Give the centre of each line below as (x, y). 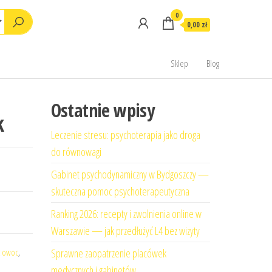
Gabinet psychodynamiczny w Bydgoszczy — (130, 174)
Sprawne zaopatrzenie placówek (108, 253)
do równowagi (76, 152)
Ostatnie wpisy (103, 110)
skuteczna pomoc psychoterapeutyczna (120, 191)
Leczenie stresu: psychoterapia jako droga (125, 135)
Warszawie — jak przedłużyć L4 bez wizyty (125, 231)
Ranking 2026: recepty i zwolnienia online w (126, 214)
